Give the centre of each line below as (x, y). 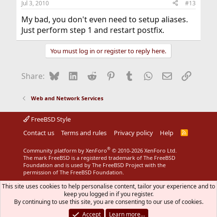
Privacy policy (133, 132)
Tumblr (147, 75)
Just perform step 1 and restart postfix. (93, 30)
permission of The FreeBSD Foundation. (73, 172)
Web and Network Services (67, 98)
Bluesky (73, 75)
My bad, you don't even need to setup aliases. (104, 19)
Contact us (39, 132)
